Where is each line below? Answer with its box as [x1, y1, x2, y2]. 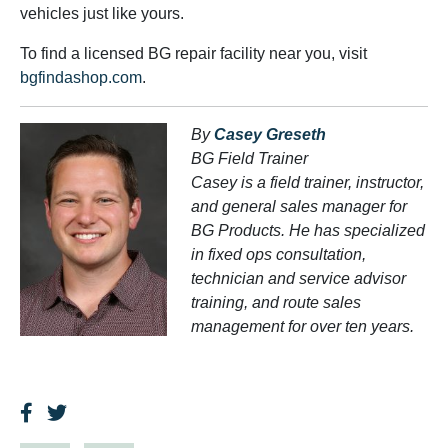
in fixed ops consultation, [191, 246, 366, 263]
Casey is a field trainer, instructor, [191, 174, 424, 191]
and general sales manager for [191, 198, 407, 215]
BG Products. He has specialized [191, 222, 425, 239]
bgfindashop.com [20, 69, 142, 86]
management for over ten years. [191, 318, 414, 335]
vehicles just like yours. [20, 5, 188, 22]
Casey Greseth [210, 126, 326, 143]
